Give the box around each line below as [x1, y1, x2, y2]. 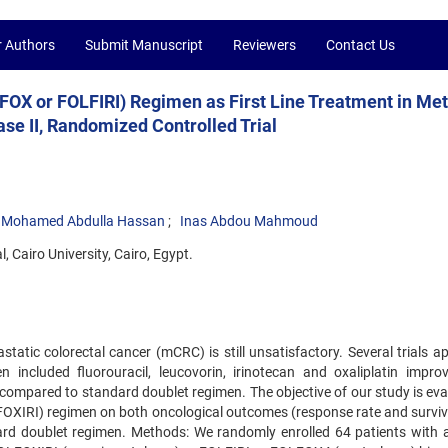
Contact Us [326, 37, 395, 53]
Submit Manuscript [85, 37, 203, 53]
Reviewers [233, 37, 296, 53]
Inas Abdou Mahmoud [180, 213, 318, 229]
